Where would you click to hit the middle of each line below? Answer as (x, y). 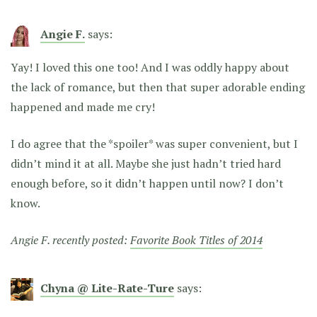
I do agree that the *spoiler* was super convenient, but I (154, 143)
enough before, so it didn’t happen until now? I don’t (147, 183)
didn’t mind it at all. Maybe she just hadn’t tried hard (146, 163)
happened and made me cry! (83, 106)
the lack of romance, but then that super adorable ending (158, 87)
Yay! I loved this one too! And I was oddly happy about (150, 67)
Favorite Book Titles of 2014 (196, 240)
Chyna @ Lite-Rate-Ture (107, 288)
